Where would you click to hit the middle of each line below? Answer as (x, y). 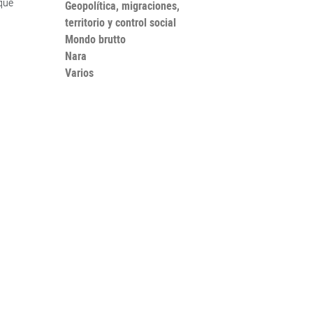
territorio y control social (120, 22)
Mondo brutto (95, 39)
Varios (79, 73)
